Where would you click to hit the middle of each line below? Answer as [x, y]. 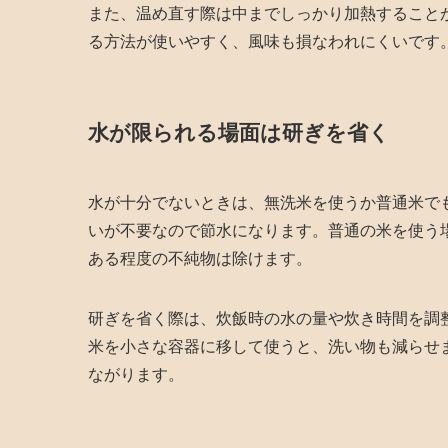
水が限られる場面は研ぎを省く [239, 133]
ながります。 [136, 374]
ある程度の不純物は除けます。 [200, 258]
